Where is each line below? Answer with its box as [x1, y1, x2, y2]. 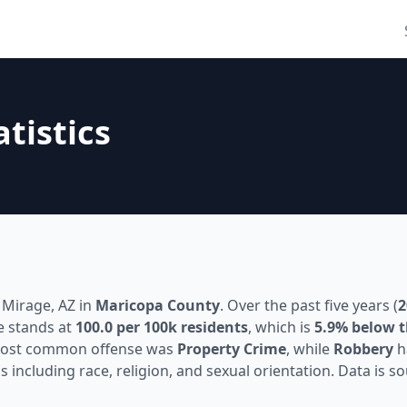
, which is [248, 317, 314, 337]
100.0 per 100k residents [75, 317, 248, 337]
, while [286, 339, 333, 359]
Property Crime [177, 339, 286, 359]
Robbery [333, 339, 393, 359]
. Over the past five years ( [220, 295, 398, 315]
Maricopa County [95, 295, 220, 315]
